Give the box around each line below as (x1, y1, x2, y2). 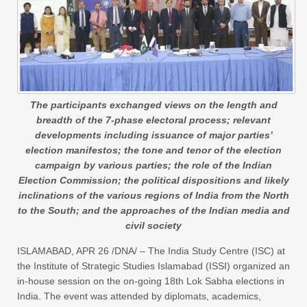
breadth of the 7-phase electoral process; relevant (36, 114, 271, 126)
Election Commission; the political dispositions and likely (18, 175, 289, 186)
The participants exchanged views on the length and (29, 99, 278, 111)
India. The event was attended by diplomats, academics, (17, 291, 261, 302)
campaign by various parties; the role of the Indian (35, 160, 272, 171)
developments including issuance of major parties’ (34, 130, 273, 141)
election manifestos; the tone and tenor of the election (25, 145, 282, 156)
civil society (125, 220, 182, 232)
